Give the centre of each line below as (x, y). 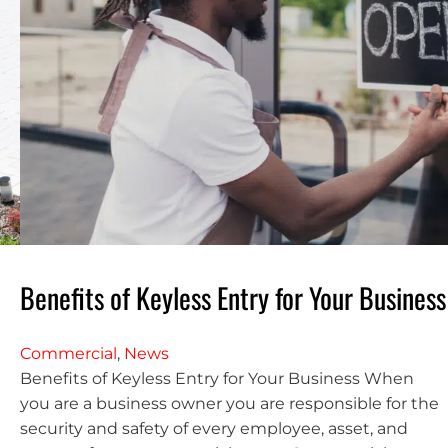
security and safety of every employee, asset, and (213, 428)
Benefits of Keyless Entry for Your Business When (216, 378)
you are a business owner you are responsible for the (229, 403)
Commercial (68, 353)
